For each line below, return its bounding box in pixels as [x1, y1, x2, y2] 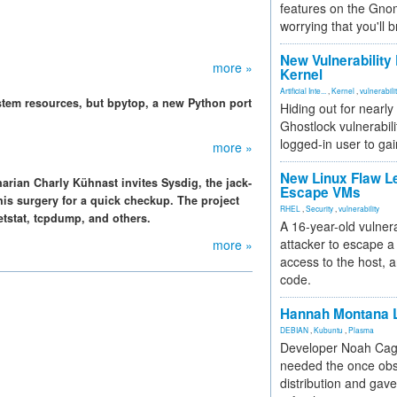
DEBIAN [280, 324, 308, 335]
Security [306, 203, 333, 214]
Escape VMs [280, 183, 361, 202]
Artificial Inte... [280, 85, 326, 96]
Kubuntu [314, 324, 343, 335]
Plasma [348, 324, 374, 335]
